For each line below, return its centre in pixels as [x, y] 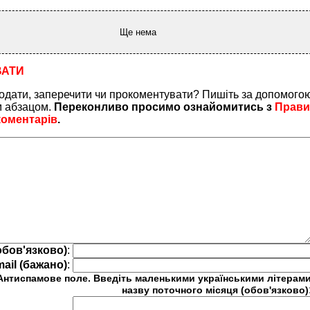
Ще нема [138, 33]
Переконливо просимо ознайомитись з [164, 107]
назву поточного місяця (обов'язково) [215, 290]
